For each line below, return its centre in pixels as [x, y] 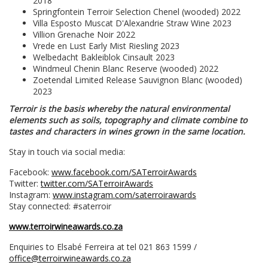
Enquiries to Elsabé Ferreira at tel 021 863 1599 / [103, 247]
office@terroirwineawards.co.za [70, 258]
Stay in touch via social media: [67, 152]
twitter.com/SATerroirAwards [97, 184]
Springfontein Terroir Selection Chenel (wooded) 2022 [137, 12]
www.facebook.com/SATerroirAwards [124, 172]
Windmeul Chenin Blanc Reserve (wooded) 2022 [126, 69]
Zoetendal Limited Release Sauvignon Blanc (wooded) [138, 80]
